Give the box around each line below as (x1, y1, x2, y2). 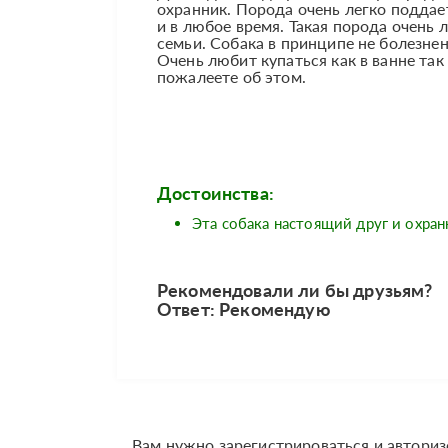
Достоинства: (157, 182, 274, 205)
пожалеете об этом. (157, 67, 306, 87)
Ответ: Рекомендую (157, 298, 330, 321)
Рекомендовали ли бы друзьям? (157, 279, 433, 302)
